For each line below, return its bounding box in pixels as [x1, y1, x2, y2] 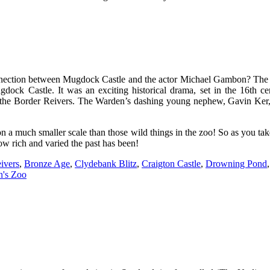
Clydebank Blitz [75, 159, 137, 169]
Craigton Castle [142, 159, 201, 169]
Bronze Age [24, 159, 70, 169]
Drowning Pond [206, 159, 267, 169]
